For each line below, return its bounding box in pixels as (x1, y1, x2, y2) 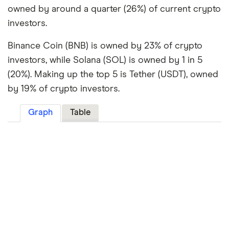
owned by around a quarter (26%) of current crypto (8, 5, 221, 14)
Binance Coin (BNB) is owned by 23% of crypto (8, 41, 202, 51)
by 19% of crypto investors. (8, 84, 120, 94)
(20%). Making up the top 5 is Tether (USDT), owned (8, 70, 218, 80)
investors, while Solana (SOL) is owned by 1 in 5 (8, 56, 202, 65)
